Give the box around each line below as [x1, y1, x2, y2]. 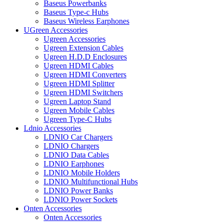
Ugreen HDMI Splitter [44, 79, 114, 88]
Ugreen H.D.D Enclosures [44, 52, 127, 61]
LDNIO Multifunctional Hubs [44, 177, 138, 186]
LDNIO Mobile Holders [44, 168, 120, 177]
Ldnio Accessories [24, 123, 81, 132]
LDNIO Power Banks [44, 186, 113, 195]
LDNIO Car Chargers [44, 132, 112, 141]
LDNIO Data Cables [44, 150, 109, 159]
